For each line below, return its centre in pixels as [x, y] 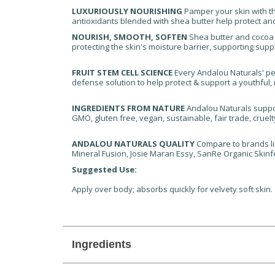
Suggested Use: [104, 169]
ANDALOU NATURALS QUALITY [133, 144]
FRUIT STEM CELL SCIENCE [122, 72]
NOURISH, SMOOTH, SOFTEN [130, 37]
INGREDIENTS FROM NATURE [128, 108]
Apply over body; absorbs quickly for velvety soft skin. [172, 189]
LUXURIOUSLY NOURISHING [127, 11]
